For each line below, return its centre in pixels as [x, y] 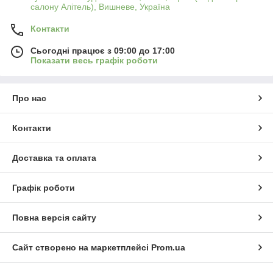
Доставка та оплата [54, 158]
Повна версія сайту [54, 218]
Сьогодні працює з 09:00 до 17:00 [103, 51]
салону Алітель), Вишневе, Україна [100, 7]
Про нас [29, 98]
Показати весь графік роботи [94, 61]
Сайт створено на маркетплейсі [82, 248]
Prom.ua [168, 248]
